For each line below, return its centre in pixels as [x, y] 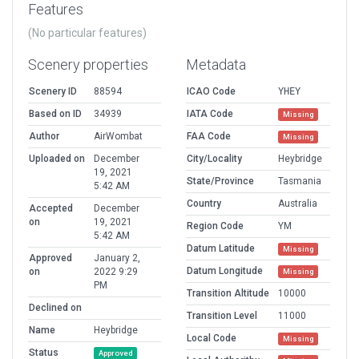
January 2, [117, 258]
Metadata [216, 65]
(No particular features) [87, 33]
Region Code [215, 226]
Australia [298, 204]
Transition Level [222, 316]
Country [204, 204]
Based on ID [55, 114]
